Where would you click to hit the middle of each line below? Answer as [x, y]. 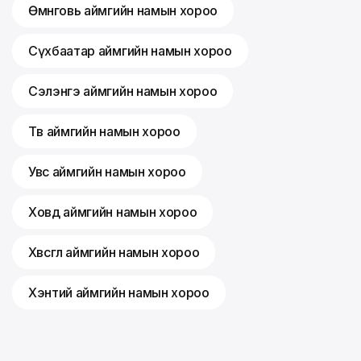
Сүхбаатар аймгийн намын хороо [130, 51]
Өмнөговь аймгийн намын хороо [123, 10]
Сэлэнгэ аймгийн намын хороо [123, 91]
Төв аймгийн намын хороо [104, 131]
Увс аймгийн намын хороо [107, 172]
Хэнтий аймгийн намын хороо [119, 293]
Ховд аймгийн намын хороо [113, 212]
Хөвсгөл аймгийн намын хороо [114, 252]
